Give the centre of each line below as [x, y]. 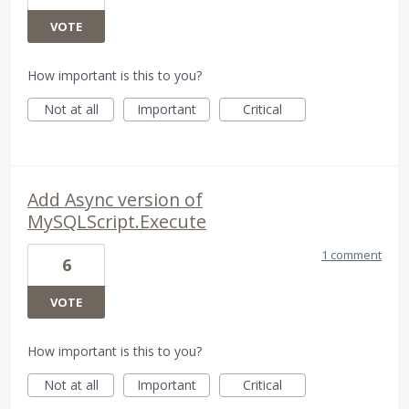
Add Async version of [115, 200]
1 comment [351, 255]
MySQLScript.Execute [117, 222]
